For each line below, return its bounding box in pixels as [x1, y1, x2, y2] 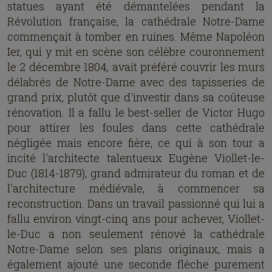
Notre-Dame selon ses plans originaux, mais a [7, 242, 265, 256]
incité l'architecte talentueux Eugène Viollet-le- [7, 151, 265, 165]
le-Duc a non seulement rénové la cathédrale [7, 226, 265, 241]
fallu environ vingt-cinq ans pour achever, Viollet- [7, 211, 265, 226]
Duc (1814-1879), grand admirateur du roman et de [7, 166, 265, 180]
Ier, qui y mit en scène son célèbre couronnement [7, 44, 265, 59]
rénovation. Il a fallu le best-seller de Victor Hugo [7, 105, 265, 120]
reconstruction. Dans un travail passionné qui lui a [7, 196, 265, 211]
